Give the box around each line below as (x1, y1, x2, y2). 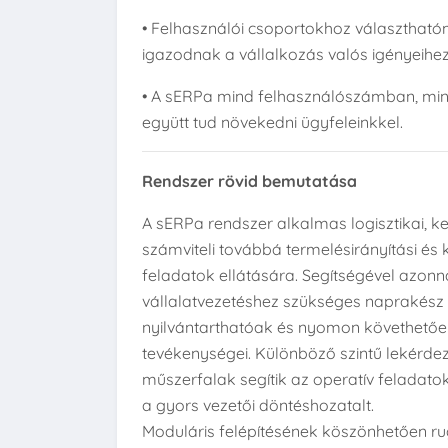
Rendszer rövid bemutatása (142, 171, 357, 191)
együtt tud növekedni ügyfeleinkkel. (142, 112, 403, 132)
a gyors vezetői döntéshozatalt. (142, 395, 374, 415)
